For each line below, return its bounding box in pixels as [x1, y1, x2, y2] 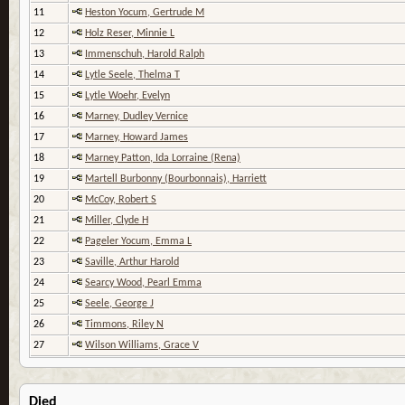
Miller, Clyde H [85, 215, 148, 227]
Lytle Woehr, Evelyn [85, 90, 170, 102]
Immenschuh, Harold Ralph [85, 49, 204, 61]
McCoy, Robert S [85, 194, 156, 206]
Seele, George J [85, 298, 154, 310]
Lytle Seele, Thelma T [85, 70, 180, 81]
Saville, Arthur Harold [85, 257, 179, 268]
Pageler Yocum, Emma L [85, 236, 192, 248]
